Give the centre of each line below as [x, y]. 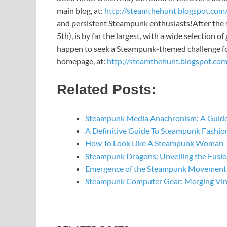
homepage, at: [82, 61]
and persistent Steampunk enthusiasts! [125, 23]
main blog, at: [81, 11]
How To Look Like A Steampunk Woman [154, 143]
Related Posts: [106, 89]
